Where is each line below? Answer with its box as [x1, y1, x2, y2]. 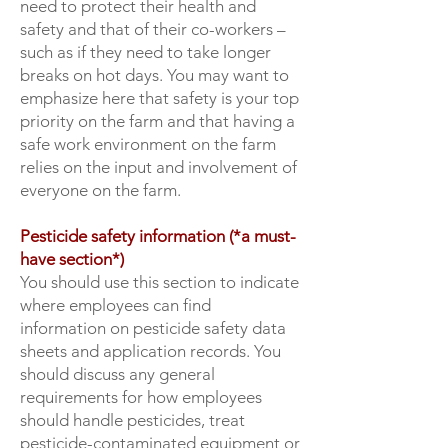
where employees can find [20, 295, 211, 315]
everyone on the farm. [20, 180, 181, 200]
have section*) [20, 249, 124, 269]
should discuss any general [20, 364, 215, 384]
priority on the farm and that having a [20, 111, 295, 131]
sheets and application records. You [20, 341, 281, 361]
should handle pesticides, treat [20, 410, 245, 430]
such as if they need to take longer [20, 42, 271, 62]
